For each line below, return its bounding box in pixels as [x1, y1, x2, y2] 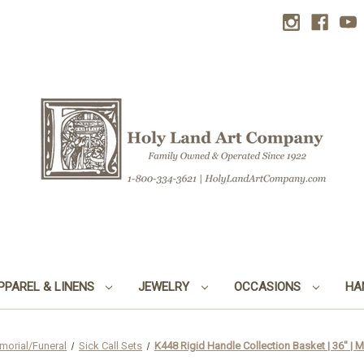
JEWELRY [138, 279, 193, 294]
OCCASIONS [234, 279, 305, 294]
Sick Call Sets [79, 339, 143, 352]
